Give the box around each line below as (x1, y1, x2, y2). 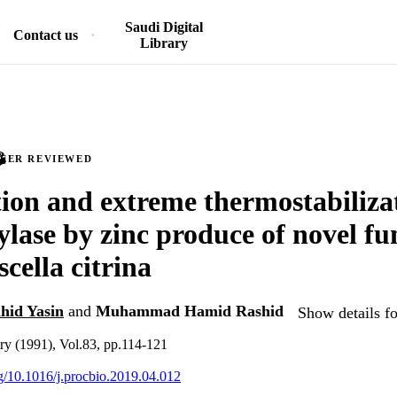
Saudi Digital (124, 19, 203, 35)
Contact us (13, 27, 78, 43)
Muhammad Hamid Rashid (96, 302, 284, 321)
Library (139, 35, 188, 51)
